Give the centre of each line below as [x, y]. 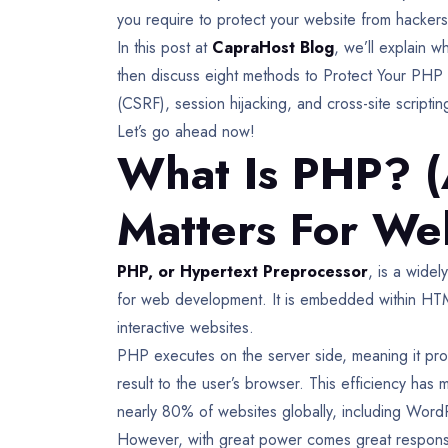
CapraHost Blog [273, 48]
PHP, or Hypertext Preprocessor [242, 272]
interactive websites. [188, 328]
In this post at [164, 48]
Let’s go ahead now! [188, 132]
